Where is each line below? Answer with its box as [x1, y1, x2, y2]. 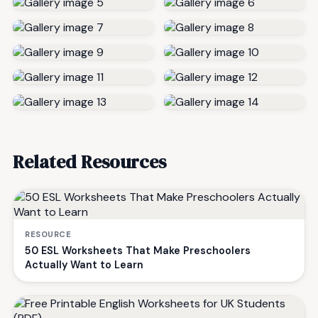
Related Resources [13, 148, 166, 175]
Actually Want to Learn [25, 258, 143, 271]
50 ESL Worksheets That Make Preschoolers [25, 243, 251, 257]
